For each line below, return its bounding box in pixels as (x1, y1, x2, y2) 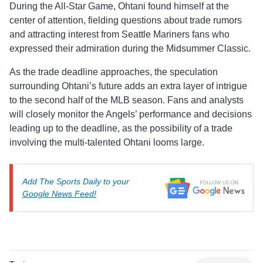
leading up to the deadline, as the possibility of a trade (9, 123, 232, 133)
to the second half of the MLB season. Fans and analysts (9, 95, 244, 105)
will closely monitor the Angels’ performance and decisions (9, 109, 252, 119)
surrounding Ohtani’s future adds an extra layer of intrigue (9, 80, 247, 91)
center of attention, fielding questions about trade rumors (9, 15, 242, 25)
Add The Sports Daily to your (22, 176, 129, 186)
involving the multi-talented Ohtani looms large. (9, 137, 204, 147)
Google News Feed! (22, 188, 96, 198)
